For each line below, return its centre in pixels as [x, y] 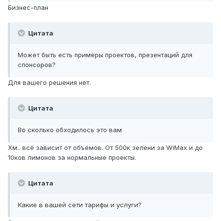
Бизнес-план [28, 8]
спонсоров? [37, 65]
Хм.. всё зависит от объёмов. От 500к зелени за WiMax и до [105, 148]
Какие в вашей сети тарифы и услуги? [80, 205]
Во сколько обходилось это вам [70, 130]
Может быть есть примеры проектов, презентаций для [105, 55]
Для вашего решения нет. [49, 83]
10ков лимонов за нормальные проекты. [72, 158]
